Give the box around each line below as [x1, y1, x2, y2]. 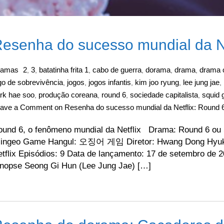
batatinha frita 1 [39, 65, 88, 74]
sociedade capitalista [130, 90, 198, 99]
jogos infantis [88, 78, 131, 86]
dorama [145, 65, 170, 74]
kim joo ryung [135, 78, 179, 86]
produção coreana [38, 90, 97, 99]
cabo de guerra [92, 65, 141, 74]
